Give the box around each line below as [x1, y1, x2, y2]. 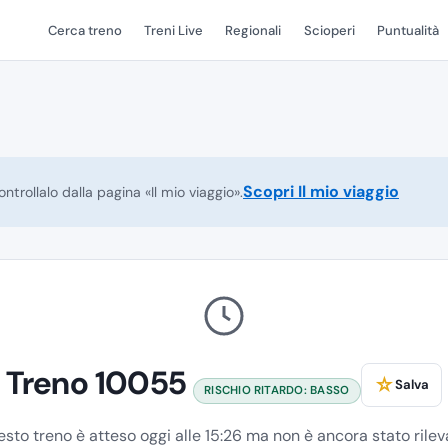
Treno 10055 [6, 362, 193, 405]
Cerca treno [47, 21, 122, 39]
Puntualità [377, 21, 440, 39]
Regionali [225, 21, 282, 39]
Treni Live [144, 21, 204, 39]
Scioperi [303, 21, 355, 39]
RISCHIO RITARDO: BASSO [204, 383, 350, 399]
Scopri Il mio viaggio [243, 181, 399, 203]
